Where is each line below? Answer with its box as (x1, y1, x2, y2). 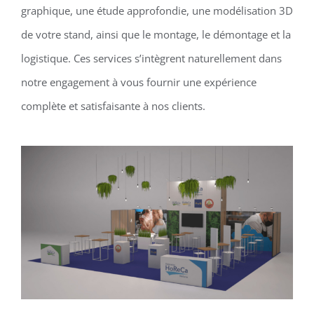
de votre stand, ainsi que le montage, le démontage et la (20, 27, 291, 41)
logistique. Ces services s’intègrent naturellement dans (20, 50, 282, 65)
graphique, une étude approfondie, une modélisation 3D (20, 3, 293, 18)
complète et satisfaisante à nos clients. (20, 98, 205, 113)
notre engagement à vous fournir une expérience (20, 74, 257, 89)
